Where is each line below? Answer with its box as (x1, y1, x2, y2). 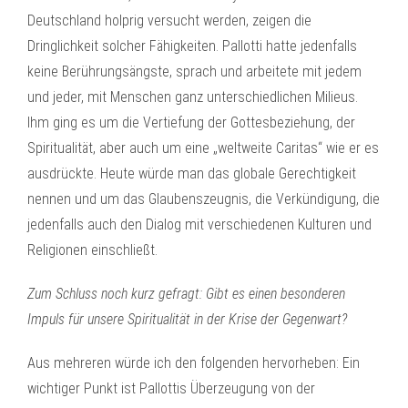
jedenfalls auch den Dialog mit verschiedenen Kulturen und (27, 216, 372, 233)
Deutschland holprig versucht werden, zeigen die (27, 12, 311, 29)
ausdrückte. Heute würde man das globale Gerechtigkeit (27, 165, 356, 182)
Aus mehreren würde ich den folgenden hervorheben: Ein (27, 354, 360, 372)
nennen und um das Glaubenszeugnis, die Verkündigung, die (27, 190, 380, 208)
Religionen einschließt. (27, 241, 158, 259)
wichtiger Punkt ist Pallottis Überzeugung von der (27, 380, 315, 397)
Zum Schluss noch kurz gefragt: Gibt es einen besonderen (27, 285, 345, 302)
